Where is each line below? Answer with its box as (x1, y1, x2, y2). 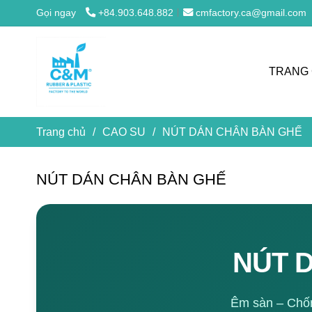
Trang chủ (36, 125, 86, 138)
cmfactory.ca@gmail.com (196, 7, 306, 18)
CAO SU (102, 125, 146, 138)
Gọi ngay (36, 7, 76, 18)
